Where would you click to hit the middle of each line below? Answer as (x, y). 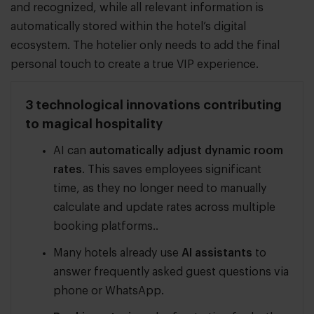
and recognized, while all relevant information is (137, 8)
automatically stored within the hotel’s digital (128, 27)
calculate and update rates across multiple (164, 208)
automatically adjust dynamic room (186, 151)
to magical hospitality (94, 124)
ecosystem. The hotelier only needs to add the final (145, 46)
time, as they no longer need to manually (160, 189)
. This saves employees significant (172, 170)
